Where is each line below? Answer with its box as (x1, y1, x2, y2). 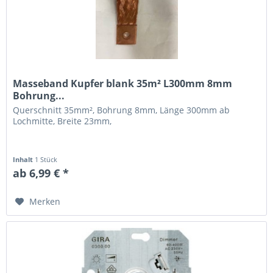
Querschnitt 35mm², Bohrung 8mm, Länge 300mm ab (13, 104, 230, 116)
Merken (29, 196, 61, 208)
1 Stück (35, 155, 58, 165)
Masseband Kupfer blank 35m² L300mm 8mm (13, 77, 233, 91)
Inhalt (13, 155, 35, 165)
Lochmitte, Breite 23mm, (13, 115, 112, 127)
